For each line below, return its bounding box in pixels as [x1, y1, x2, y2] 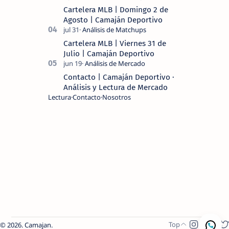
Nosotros [102, 92, 131, 102]
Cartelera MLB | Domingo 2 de [63, 5, 168, 14]
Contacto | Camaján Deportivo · [63, 72, 174, 82]
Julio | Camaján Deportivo [63, 49, 154, 58]
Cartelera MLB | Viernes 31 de [63, 38, 166, 48]
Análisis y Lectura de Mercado [63, 82, 168, 92]
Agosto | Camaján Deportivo [63, 15, 163, 25]
